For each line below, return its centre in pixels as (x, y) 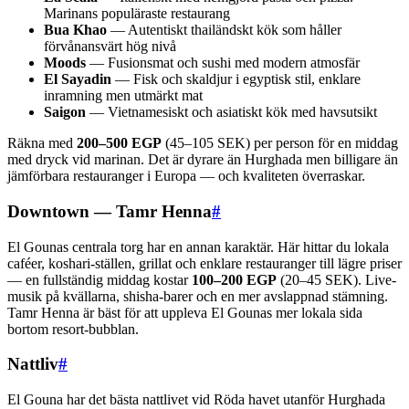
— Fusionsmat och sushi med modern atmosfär (223, 63)
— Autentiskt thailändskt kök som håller (224, 30)
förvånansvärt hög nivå (110, 47)
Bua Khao (75, 30)
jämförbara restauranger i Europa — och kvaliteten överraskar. (186, 176)
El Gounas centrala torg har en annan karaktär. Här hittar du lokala (198, 246)
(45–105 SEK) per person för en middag (280, 143)
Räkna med (42, 143)
